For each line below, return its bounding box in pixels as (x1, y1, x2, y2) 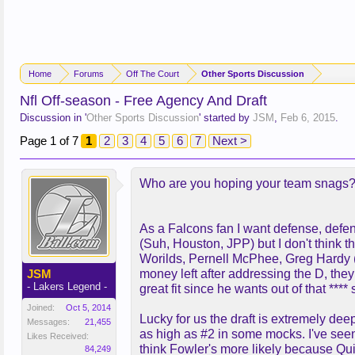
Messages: (27, 317, 70, 326)
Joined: (27, 303, 55, 312)
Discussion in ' (20, 112, 86, 124)
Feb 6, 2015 (281, 112, 335, 124)
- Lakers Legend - (27, 281, 107, 292)
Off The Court (126, 69, 179, 78)
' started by (199, 112, 253, 124)
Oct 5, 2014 (66, 303, 111, 312)
